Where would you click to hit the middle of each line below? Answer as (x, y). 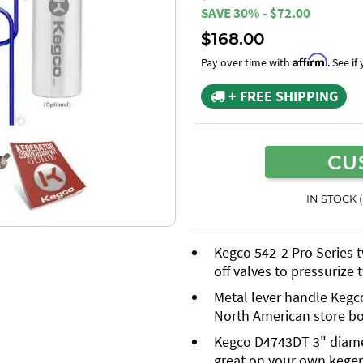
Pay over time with (247, 62)
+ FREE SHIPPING (281, 96)
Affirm (310, 60)
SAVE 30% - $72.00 (256, 13)
